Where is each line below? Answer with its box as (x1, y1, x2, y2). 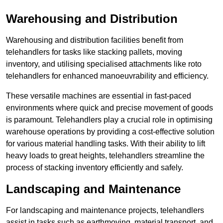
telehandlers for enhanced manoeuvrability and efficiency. (6, 72, 209, 81)
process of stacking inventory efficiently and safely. (6, 163, 183, 172)
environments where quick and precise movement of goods (6, 104, 213, 112)
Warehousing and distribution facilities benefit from (6, 36, 183, 45)
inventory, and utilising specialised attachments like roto (6, 60, 202, 69)
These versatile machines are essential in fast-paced (6, 92, 191, 101)
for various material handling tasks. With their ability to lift (6, 139, 205, 148)
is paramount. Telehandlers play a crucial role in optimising (6, 115, 213, 124)
